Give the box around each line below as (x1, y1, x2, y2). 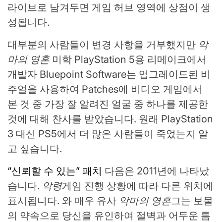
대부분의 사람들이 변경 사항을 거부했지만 (7, 39, 198, 51)
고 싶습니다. (7, 143, 62, 155)
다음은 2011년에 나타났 (102, 165, 209, 177)
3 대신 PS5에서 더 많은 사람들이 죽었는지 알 (7, 128, 208, 140)
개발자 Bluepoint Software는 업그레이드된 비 (7, 68, 211, 81)
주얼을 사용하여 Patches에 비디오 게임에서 (7, 83, 203, 96)
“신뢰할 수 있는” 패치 (7, 165, 102, 177)
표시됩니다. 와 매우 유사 (7, 195, 119, 207)
